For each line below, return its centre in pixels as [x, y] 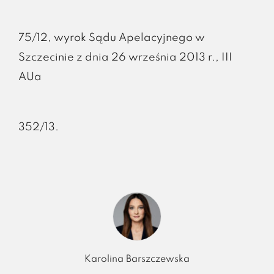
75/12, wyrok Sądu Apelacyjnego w [111, 38]
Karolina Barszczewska [137, 259]
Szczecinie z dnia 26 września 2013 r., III [125, 57]
